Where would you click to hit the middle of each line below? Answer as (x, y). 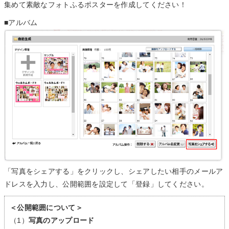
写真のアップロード (61, 221)
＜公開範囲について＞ (46, 208)
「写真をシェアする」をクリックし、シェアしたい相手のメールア (114, 171)
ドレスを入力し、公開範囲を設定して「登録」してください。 (106, 184)
